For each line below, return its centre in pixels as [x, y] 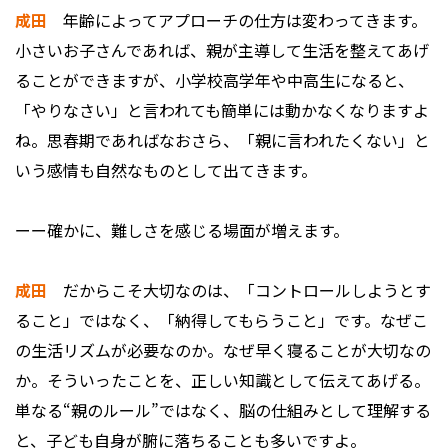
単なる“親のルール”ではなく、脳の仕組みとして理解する [223, 410]
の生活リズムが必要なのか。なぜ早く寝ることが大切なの [223, 350]
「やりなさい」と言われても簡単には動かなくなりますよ [222, 110]
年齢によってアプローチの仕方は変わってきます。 [237, 20]
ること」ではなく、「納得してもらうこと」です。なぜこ [221, 320]
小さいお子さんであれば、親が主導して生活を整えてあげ [222, 50]
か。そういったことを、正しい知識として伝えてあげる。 [222, 380]
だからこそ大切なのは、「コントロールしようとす [239, 290]
